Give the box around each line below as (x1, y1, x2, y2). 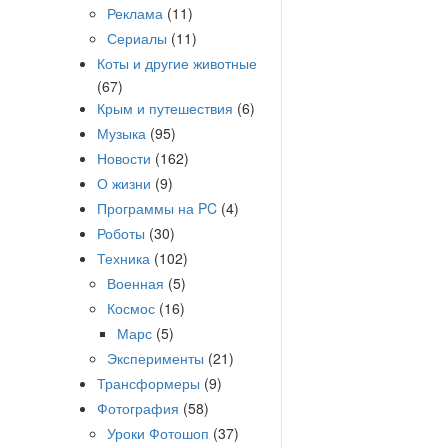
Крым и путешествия (97, 98, 233, 118)
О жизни (97, 173, 151, 193)
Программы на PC (97, 198, 217, 218)
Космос (107, 298, 155, 318)
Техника (97, 248, 150, 268)
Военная (107, 273, 164, 293)
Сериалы (107, 28, 167, 48)
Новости (97, 148, 151, 168)
